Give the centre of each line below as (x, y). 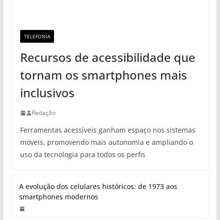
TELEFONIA (37, 37)
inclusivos (47, 93)
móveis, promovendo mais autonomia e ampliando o (106, 142)
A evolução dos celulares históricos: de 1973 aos (98, 187)
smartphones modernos (58, 197)
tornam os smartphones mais (103, 75)
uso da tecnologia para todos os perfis (82, 155)
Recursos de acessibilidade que (108, 57)
